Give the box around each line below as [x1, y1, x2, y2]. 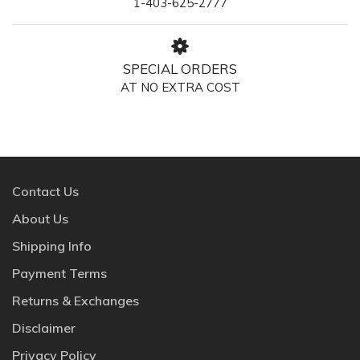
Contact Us [12, 182, 79, 199]
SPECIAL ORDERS [123, 59, 237, 77]
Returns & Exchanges [12, 292, 139, 309]
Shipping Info [12, 237, 92, 254]
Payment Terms [12, 264, 107, 281]
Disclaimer [12, 319, 76, 336]
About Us [12, 210, 68, 227]
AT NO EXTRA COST [120, 79, 240, 95]
